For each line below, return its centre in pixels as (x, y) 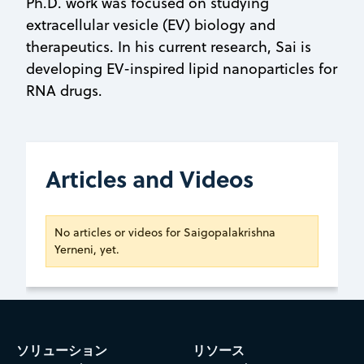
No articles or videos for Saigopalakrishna (165, 233)
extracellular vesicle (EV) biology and (151, 24)
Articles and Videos (149, 179)
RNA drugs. (64, 90)
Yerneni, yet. (87, 250)
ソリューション (61, 350)
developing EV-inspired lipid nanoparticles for (182, 68)
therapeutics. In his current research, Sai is (169, 46)
